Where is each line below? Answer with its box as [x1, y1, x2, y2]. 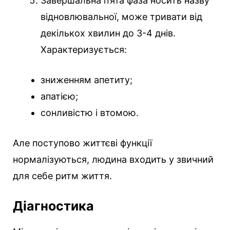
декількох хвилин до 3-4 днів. [41, 28, 176, 39]
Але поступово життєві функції [13, 138, 152, 149]
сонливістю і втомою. [41, 107, 139, 119]
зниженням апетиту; [41, 74, 132, 86]
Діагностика [13, 198, 94, 214]
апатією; [41, 91, 78, 102]
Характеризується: [41, 44, 127, 55]
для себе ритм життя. [13, 170, 112, 182]
